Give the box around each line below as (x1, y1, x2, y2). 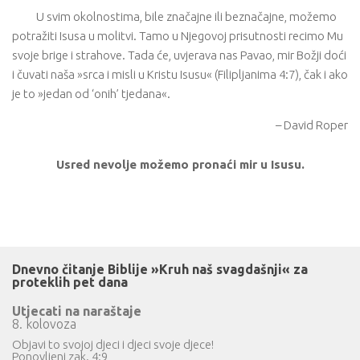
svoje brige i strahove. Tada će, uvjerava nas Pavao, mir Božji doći (12, 48, 346, 62)
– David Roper (276, 118, 348, 132)
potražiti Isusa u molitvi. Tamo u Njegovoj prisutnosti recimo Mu (12, 29, 343, 43)
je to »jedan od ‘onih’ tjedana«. (12, 87, 170, 100)
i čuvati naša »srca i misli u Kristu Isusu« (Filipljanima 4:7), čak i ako (12, 67, 348, 81)
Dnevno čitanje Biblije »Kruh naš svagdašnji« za (12, 262, 308, 276)
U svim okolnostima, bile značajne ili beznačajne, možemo (36, 10, 337, 23)
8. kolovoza (12, 317, 76, 331)
